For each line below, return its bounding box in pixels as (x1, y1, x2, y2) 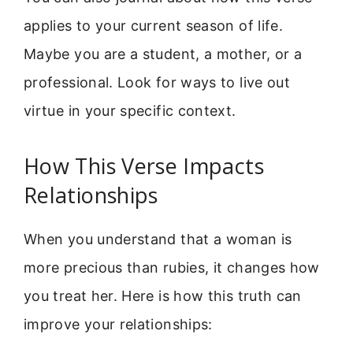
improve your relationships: (24, 315, 213, 333)
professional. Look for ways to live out (24, 74, 291, 91)
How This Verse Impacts (24, 150, 264, 180)
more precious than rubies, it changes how (24, 258, 320, 276)
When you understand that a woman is (24, 230, 292, 247)
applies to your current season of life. (24, 17, 284, 35)
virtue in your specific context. (24, 102, 236, 120)
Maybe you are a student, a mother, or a (24, 46, 303, 63)
